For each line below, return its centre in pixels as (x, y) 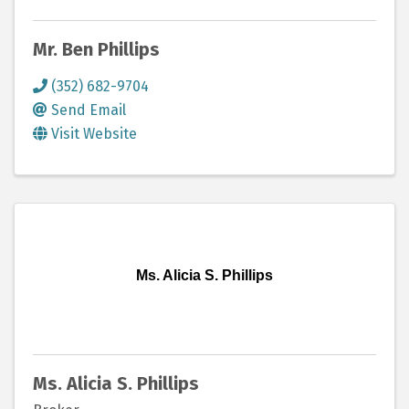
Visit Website (94, 133)
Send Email (89, 110)
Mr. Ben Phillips (96, 49)
